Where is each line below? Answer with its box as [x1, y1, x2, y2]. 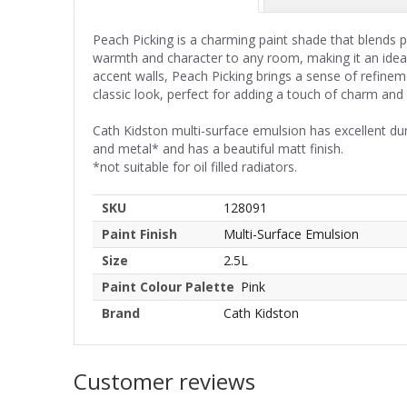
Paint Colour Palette [102, 277, 234, 295]
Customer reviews [74, 365, 255, 396]
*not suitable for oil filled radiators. [93, 157, 297, 175]
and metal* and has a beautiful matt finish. [93, 139, 351, 157]
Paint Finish [102, 224, 177, 243]
